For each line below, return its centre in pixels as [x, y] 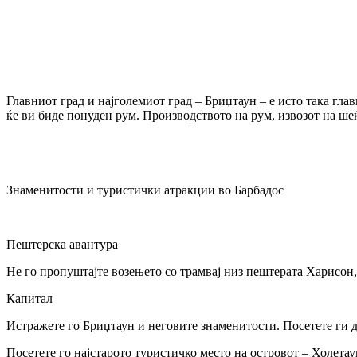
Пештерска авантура [62, 244]
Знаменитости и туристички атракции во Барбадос [145, 190]
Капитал [29, 298]
